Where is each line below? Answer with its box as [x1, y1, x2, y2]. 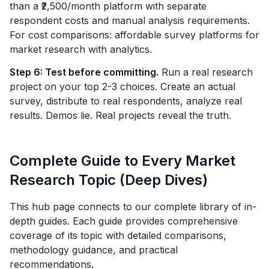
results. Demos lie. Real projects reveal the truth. [10, 109, 231, 121]
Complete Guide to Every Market [10, 152, 235, 169]
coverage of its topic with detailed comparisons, [10, 229, 226, 241]
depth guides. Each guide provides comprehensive [10, 215, 238, 227]
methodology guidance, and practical [10, 244, 178, 256]
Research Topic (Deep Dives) [10, 171, 208, 189]
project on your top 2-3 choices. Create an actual [10, 80, 235, 92]
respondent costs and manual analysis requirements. [10, 14, 250, 26]
